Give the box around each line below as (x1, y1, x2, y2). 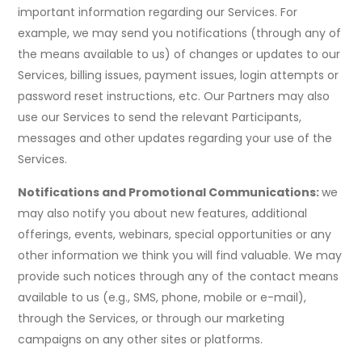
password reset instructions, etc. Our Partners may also (18, 88, 330, 105)
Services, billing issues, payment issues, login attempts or (18, 67, 339, 84)
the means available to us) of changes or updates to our (18, 46, 341, 63)
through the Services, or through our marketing (18, 310, 285, 327)
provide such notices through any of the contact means (18, 268, 339, 285)
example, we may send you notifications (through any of (18, 25, 342, 42)
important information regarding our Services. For (18, 4, 298, 21)
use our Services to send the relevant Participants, (18, 109, 302, 126)
